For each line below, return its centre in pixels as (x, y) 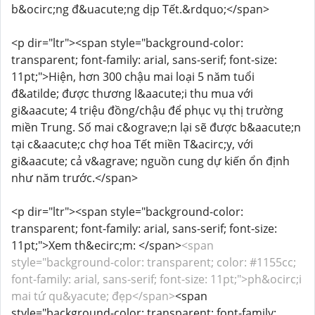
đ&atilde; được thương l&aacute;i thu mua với (132, 94)
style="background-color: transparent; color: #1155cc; (154, 262)
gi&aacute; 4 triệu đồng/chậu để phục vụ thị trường (147, 110)
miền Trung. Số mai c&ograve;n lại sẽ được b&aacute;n (156, 127)
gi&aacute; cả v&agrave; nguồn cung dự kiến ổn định (150, 161)
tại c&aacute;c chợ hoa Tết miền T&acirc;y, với (132, 144)
